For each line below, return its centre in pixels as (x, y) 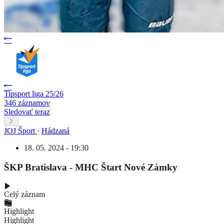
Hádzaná (55, 130)
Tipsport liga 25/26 (34, 93)
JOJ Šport (19, 130)
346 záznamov (27, 102)
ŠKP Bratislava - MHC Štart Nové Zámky (91, 167)
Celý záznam (24, 194)
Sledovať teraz (27, 111)
